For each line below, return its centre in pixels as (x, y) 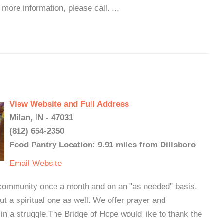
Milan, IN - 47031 (41, 118)
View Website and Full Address (69, 104)
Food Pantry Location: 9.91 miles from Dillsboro (102, 145)
